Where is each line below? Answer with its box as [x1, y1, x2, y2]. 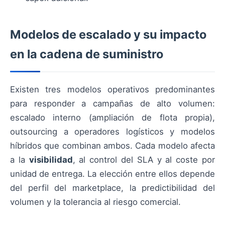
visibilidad [29, 155, 73, 165]
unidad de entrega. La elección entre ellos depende [10, 169, 215, 179]
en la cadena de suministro [10, 47, 163, 62]
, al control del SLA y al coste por [72, 155, 215, 165]
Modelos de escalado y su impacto [10, 27, 206, 42]
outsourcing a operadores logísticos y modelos [10, 127, 215, 137]
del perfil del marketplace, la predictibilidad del [10, 183, 215, 193]
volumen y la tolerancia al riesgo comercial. [10, 197, 181, 207]
